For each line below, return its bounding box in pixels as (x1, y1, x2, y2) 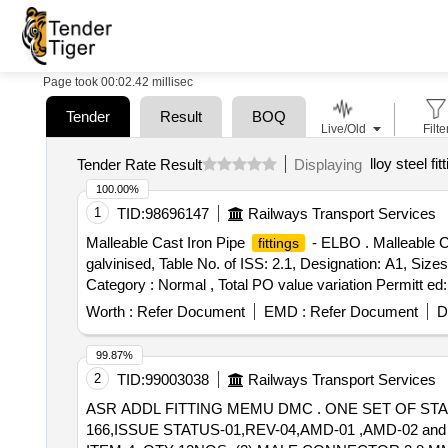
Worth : (85, 303, 133, 320)
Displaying (293, 155, 370, 173)
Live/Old (320, 122, 366, 136)
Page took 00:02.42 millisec (43, 75, 193, 89)
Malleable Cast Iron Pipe (85, 234, 249, 251)
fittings (257, 235, 299, 251)
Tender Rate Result (76, 155, 202, 173)
